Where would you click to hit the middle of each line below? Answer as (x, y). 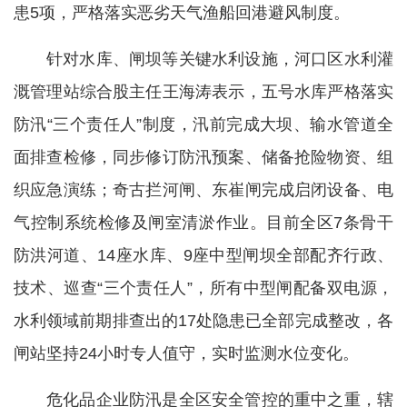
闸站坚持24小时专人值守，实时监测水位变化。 (186, 353)
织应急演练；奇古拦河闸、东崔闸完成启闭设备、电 (203, 190)
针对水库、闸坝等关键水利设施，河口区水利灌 (220, 59)
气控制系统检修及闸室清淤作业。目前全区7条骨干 (203, 223)
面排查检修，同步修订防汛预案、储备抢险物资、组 (203, 157)
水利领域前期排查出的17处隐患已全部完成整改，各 (203, 321)
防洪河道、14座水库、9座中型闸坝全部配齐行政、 (203, 255)
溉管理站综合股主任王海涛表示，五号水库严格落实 (203, 92)
